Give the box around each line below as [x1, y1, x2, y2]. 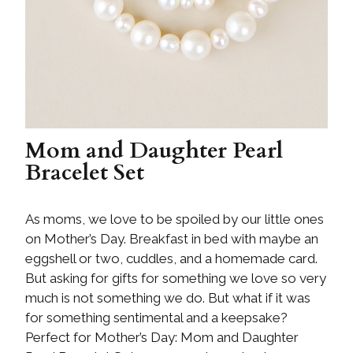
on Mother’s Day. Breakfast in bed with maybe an [25, 231, 318, 247]
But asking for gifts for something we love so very [25, 270, 326, 287]
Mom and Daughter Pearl [25, 136, 283, 166]
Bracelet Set [25, 158, 144, 188]
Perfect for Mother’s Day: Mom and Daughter [25, 329, 299, 346]
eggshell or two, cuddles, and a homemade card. [25, 251, 318, 267]
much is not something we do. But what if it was [25, 290, 310, 307]
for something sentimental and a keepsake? [25, 310, 288, 326]
